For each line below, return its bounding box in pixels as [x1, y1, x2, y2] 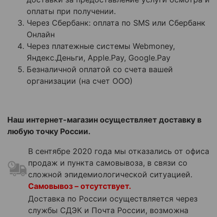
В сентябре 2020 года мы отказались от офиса [28, 146, 209, 156]
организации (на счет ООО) [27, 76, 133, 86]
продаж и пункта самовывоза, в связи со [28, 158, 187, 168]
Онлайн [27, 30, 55, 40]
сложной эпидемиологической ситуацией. [28, 170, 192, 180]
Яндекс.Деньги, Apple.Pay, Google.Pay [27, 53, 170, 63]
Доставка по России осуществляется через [28, 194, 198, 204]
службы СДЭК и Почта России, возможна [28, 205, 188, 216]
